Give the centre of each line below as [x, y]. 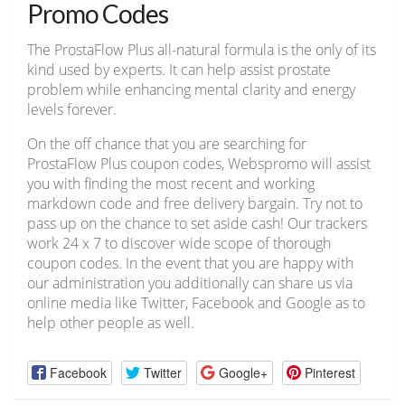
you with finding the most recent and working [171, 184]
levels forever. [72, 110]
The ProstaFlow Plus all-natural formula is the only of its [202, 50]
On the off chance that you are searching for [167, 144]
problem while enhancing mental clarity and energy [191, 90]
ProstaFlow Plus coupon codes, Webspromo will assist [199, 164]
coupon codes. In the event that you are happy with [190, 264]
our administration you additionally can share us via [190, 283]
